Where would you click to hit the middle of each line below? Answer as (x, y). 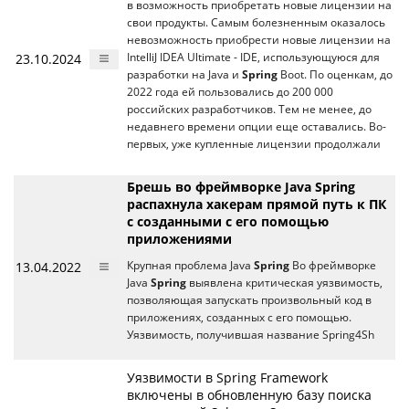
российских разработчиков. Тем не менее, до (249, 110)
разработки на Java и (184, 75)
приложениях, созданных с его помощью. (239, 318)
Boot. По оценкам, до (335, 75)
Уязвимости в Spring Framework (227, 378)
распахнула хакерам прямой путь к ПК (257, 204)
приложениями (179, 239)
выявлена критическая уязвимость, (284, 283)
